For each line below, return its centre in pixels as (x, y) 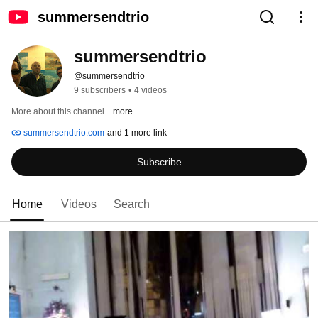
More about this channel (58, 111)
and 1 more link (137, 133)
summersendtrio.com (63, 133)
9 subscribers (100, 90)
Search (132, 204)
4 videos (150, 90)
